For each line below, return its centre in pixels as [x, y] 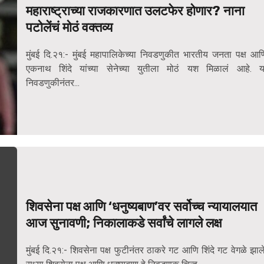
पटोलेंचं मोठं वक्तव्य [69, 28]
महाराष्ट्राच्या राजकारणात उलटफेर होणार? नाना [135, 11]
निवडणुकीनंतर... [52, 83]
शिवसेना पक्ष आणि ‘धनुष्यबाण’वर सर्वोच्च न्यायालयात [141, 207]
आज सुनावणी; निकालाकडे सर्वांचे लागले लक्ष [123, 223]
